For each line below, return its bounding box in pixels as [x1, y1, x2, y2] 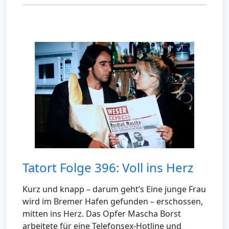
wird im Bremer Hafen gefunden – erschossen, [22, 195, 203, 207]
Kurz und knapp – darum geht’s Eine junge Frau [22, 183, 206, 195]
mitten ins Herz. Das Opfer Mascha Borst [22, 208, 181, 219]
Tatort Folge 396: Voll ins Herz [22, 158, 193, 176]
